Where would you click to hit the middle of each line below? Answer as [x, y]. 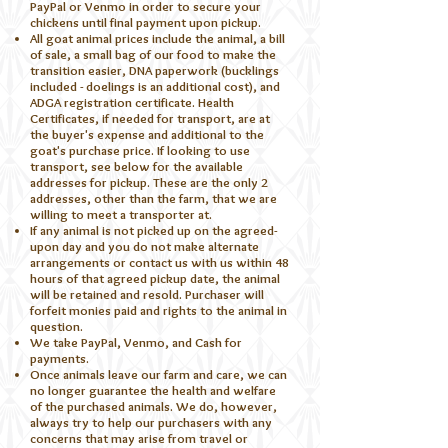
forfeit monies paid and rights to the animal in [158, 309]
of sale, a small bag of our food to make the [153, 53]
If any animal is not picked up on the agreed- [153, 229]
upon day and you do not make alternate [144, 245]
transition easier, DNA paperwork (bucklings [154, 69]
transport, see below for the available [136, 165]
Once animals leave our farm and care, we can [158, 373]
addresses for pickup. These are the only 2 [149, 181]
